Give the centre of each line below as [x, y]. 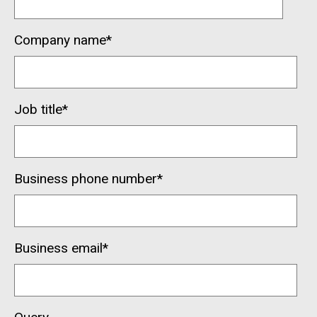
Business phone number [86, 178]
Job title [38, 109]
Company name [60, 40]
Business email [58, 248]
